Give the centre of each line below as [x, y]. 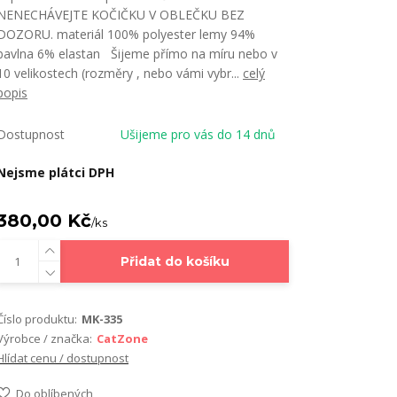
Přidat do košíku [175, 261]
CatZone [122, 339]
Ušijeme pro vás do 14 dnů [198, 134]
